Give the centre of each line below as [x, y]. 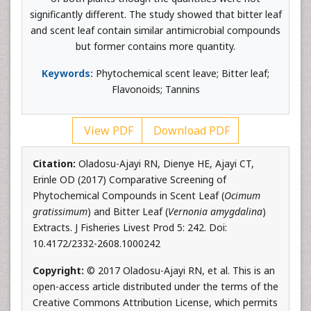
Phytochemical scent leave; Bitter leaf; [181, 73]
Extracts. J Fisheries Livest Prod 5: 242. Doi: [130, 227]
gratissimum [60, 211]
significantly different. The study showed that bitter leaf [155, 14]
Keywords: [67, 73]
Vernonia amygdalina [215, 211]
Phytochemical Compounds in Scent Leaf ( [128, 195]
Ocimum [242, 195]
